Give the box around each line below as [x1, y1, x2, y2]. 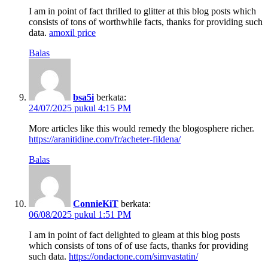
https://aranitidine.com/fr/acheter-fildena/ [29, 134, 181, 145]
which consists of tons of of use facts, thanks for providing [29, 240, 248, 251]
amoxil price [49, 28, 96, 38]
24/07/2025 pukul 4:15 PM [29, 103, 131, 114]
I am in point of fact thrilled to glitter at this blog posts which [29, 6, 256, 17]
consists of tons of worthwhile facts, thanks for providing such [29, 17, 263, 28]
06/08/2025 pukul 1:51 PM [29, 209, 131, 220]
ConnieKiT [73, 199, 118, 209]
